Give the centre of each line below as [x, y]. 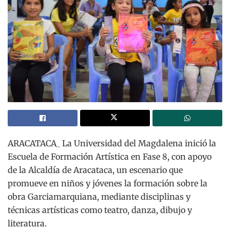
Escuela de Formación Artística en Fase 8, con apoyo [110, 156]
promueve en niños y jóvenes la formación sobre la [108, 183]
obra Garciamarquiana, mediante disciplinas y [99, 196]
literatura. [27, 223]
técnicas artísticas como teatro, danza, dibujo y [100, 210]
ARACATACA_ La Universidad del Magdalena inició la [112, 143]
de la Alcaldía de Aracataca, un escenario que [95, 170]
